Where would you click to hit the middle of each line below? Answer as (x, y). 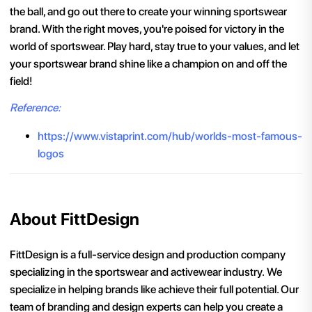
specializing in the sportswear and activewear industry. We (146, 272)
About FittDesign (75, 219)
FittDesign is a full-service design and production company (148, 255)
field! (21, 81)
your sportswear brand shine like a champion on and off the (148, 64)
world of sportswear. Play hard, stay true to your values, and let (155, 47)
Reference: (35, 107)
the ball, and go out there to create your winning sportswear (148, 12)
